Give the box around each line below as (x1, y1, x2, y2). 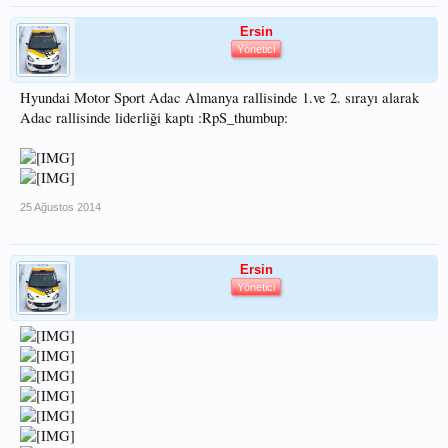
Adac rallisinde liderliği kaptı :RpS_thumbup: (20, 108, 288, 127)
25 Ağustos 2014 (20, 201, 101, 213)
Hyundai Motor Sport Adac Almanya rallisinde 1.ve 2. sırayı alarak (20, 88, 419, 107)
